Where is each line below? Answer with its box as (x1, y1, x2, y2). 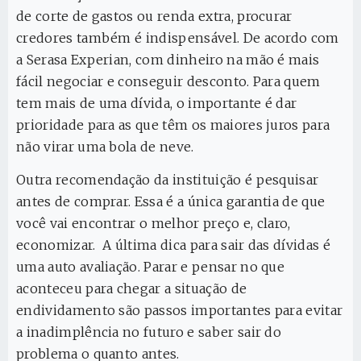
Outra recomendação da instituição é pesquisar (16, 172, 319, 189)
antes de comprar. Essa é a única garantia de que (16, 193, 326, 210)
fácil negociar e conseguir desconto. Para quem (16, 73, 321, 90)
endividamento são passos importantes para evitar (16, 302, 343, 319)
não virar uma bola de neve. (16, 139, 194, 156)
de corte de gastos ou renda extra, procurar (16, 8, 293, 25)
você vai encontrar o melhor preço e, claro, (16, 215, 291, 232)
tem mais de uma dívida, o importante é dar (16, 95, 297, 112)
